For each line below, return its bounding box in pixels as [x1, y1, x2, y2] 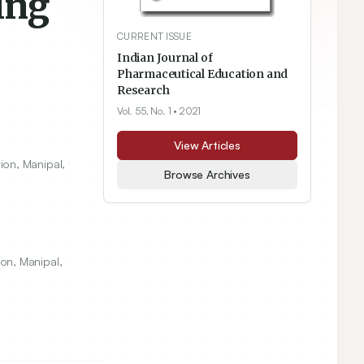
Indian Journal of [117, 50, 213, 66]
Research [117, 83, 170, 98]
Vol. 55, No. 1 [117, 105, 171, 118]
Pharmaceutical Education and [117, 67, 288, 82]
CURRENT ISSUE [117, 30, 192, 43]
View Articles [174, 138, 240, 153]
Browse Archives [164, 167, 250, 182]
